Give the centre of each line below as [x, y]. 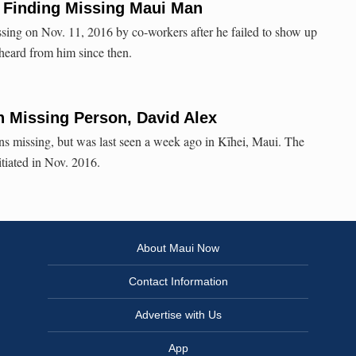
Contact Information [178, 282]
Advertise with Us [178, 315]
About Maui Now [178, 248]
